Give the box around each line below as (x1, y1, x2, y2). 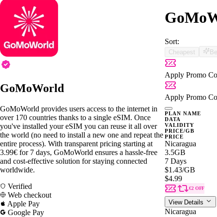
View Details (169, 198, 205, 206)
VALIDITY (165, 122, 194, 128)
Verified (6, 182, 32, 190)
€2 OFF (189, 185, 205, 191)
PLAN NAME (165, 110, 201, 116)
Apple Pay (6, 199, 40, 208)
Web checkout (6, 190, 51, 199)
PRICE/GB (165, 127, 194, 134)
